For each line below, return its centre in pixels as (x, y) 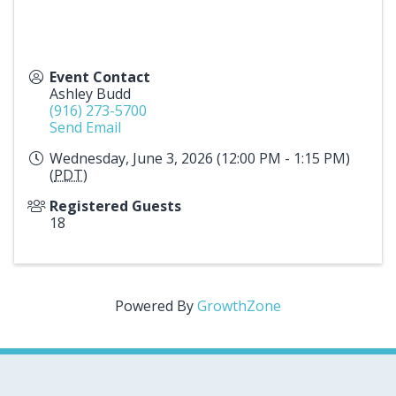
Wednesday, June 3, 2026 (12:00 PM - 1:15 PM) (200, 159)
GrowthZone (239, 306)
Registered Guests (115, 206)
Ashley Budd (90, 94)
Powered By (156, 306)
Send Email (85, 128)
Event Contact (100, 77)
